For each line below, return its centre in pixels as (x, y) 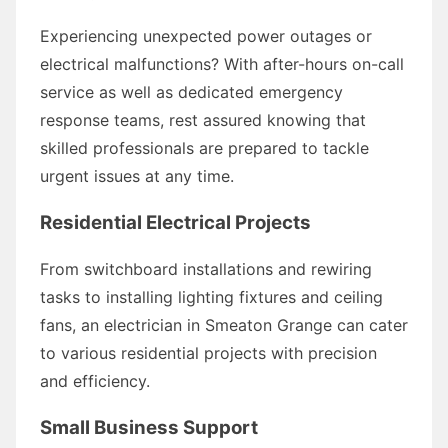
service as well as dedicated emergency (191, 91)
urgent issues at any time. (137, 175)
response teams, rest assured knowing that (203, 119)
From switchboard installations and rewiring (206, 268)
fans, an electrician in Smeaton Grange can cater (224, 324)
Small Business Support (149, 427)
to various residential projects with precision (208, 352)
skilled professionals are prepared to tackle (204, 147)
